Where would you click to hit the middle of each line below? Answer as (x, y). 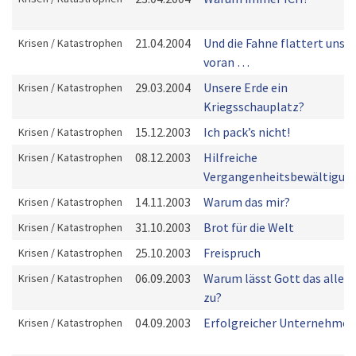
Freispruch (232, 253)
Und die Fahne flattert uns (274, 43)
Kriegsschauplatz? (254, 106)
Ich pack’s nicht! (247, 132)
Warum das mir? (247, 202)
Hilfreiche (230, 157)
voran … (226, 62)
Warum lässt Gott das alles (277, 278)
